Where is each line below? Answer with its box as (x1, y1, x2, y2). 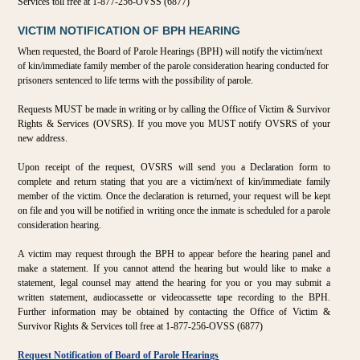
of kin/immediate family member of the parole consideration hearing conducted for (18, 59, 329, 72)
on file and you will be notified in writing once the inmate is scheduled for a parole (18, 204, 330, 216)
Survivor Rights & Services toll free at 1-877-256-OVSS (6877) (18, 320, 264, 332)
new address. (18, 132, 68, 144)
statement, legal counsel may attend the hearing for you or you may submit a (18, 276, 330, 288)
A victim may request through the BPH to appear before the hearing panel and (18, 247, 330, 260)
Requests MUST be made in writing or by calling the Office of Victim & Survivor (18, 103, 330, 115)
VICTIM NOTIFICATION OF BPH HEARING (18, 24, 241, 38)
